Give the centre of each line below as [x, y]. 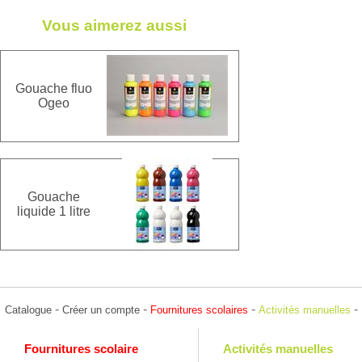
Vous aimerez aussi [114, 25]
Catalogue [28, 309]
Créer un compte [101, 309]
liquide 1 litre [54, 212]
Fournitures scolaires [199, 309]
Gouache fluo [54, 89]
